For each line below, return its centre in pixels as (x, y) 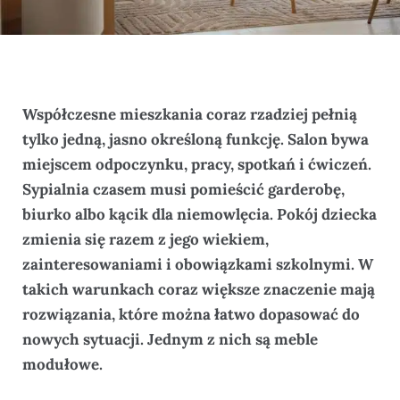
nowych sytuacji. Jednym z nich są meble (170, 339)
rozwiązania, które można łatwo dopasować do (191, 314)
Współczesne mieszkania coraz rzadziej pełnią (190, 114)
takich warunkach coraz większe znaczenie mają (199, 289)
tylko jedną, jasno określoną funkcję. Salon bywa (196, 139)
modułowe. (62, 364)
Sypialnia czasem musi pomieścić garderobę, (183, 189)
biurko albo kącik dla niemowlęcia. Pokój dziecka (200, 214)
